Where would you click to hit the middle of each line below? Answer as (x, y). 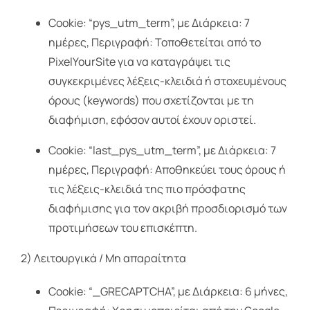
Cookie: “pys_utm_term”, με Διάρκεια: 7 (149, 23)
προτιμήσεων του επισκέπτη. (122, 228)
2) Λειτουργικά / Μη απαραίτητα (103, 258)
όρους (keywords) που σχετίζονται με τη (151, 101)
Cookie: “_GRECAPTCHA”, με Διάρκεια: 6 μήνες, (168, 292)
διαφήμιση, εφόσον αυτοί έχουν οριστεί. (152, 120)
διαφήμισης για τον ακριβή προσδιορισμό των (167, 209)
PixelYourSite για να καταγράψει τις (139, 62)
